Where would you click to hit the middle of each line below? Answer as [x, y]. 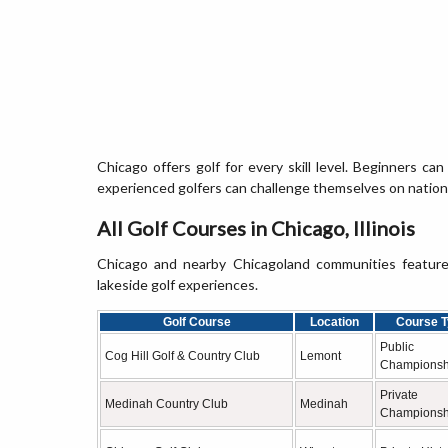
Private [399, 395]
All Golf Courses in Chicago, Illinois [256, 228]
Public [397, 347]
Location [334, 322]
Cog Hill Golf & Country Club [182, 356]
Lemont [320, 356]
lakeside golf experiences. [177, 284]
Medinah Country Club [166, 404]
